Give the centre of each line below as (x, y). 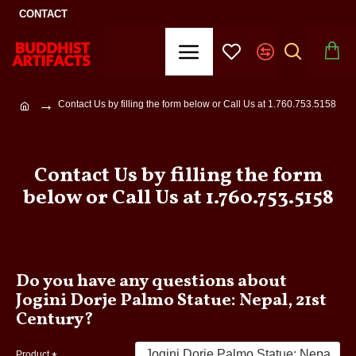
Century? (54, 320)
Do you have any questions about (151, 282)
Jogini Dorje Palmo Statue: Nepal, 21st (171, 301)
